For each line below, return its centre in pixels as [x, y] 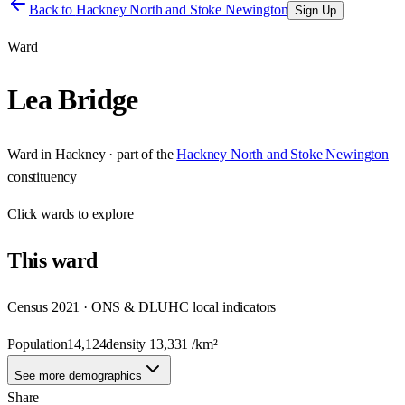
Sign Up [316, 10]
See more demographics [78, 375]
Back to [52, 9]
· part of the [139, 154]
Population [38, 344]
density [128, 344]
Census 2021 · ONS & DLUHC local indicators [142, 306]
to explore [104, 213]
